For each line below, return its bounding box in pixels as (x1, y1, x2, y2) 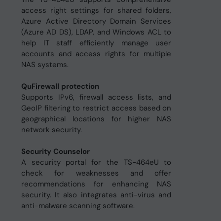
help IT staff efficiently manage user (21, 38, 172, 48)
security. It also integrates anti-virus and (21, 190, 172, 200)
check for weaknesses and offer (21, 168, 172, 178)
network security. (21, 125, 82, 135)
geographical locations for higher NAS (21, 114, 172, 124)
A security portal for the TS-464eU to (21, 157, 172, 167)
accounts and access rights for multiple (21, 49, 172, 59)
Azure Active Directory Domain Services (21, 16, 172, 26)
